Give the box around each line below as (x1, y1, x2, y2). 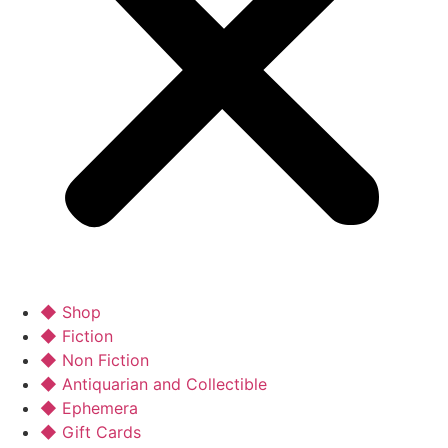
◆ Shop (40, 302, 101, 322)
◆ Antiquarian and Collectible (40, 374, 267, 394)
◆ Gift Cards (40, 422, 141, 442)
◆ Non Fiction (40, 350, 149, 370)
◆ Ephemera (40, 398, 138, 418)
